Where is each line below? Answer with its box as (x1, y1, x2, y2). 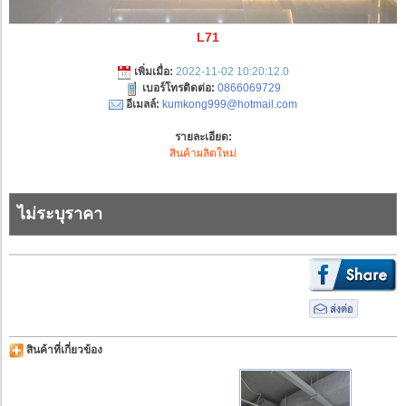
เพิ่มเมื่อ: (134, 65, 173, 79)
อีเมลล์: (126, 98, 159, 111)
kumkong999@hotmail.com (162, 98, 297, 111)
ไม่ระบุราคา (17, 205, 102, 224)
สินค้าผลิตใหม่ (169, 147, 237, 160)
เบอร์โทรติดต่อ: (142, 82, 215, 95)
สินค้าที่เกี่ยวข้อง (24, 343, 102, 357)
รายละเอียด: (174, 130, 232, 144)
